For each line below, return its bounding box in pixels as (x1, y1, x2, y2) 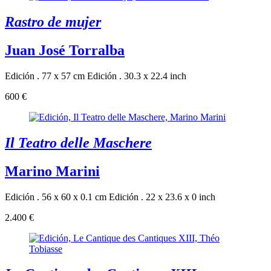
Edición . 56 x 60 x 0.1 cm (5, 191, 106, 202)
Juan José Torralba (5, 42, 125, 58)
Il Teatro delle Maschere (5, 134, 152, 151)
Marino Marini (5, 163, 100, 179)
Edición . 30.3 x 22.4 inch (87, 70, 186, 81)
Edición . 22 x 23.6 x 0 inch (109, 191, 215, 202)
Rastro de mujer (5, 13, 101, 30)
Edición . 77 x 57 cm (5, 70, 85, 81)
